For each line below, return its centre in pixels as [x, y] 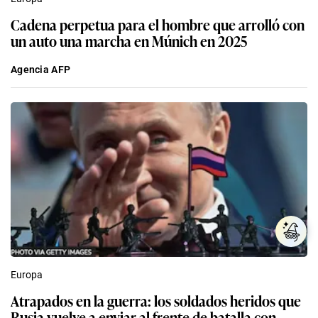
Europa [27, 274]
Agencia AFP [41, 69]
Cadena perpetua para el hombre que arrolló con [158, 24]
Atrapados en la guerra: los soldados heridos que [156, 300]
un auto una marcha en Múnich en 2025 [129, 40]
